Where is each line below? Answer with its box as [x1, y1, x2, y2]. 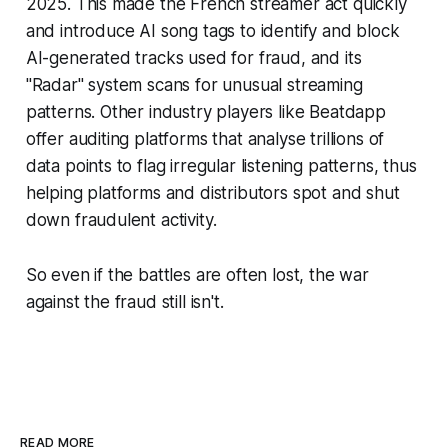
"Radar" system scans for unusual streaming [25, 75, 363, 96]
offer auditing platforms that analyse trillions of [25, 129, 385, 150]
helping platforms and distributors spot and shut [25, 183, 400, 204]
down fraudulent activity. [25, 210, 217, 231]
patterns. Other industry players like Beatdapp [25, 102, 386, 123]
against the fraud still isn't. [25, 292, 224, 313]
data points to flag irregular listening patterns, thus [25, 156, 417, 177]
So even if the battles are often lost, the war [25, 265, 369, 286]
